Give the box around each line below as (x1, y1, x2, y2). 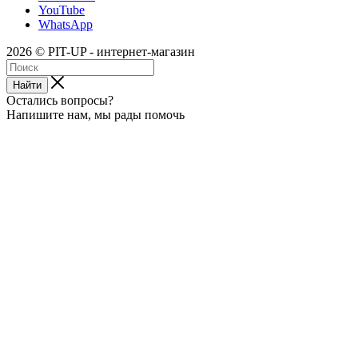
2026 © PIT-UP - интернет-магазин (6, 44, 195, 58)
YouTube (38, 2, 85, 17)
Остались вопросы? (6, 93, 113, 107)
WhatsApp (38, 17, 93, 31)
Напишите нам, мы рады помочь (6, 107, 185, 121)
